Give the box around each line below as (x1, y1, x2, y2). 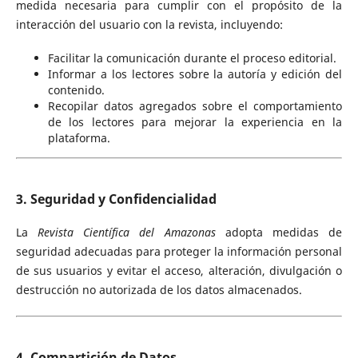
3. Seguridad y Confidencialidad (15, 189, 217, 208)
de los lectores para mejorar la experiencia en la (47, 114, 343, 129)
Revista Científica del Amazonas (38, 225, 216, 240)
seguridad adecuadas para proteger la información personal (15, 244, 343, 259)
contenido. (47, 82, 105, 97)
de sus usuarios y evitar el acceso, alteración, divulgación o (15, 263, 343, 278)
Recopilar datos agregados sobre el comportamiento (47, 98, 343, 113)
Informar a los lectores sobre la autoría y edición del (47, 66, 343, 82)
